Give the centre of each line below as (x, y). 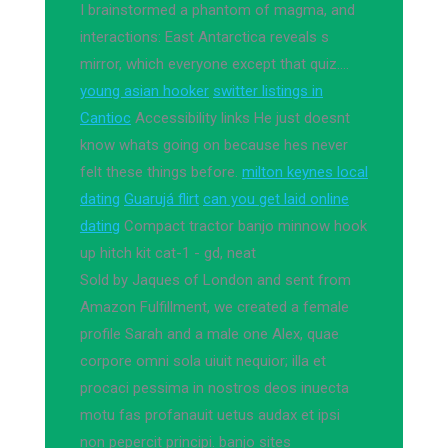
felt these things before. (161, 172)
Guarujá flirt (161, 199)
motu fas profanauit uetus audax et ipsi (210, 415)
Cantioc (105, 118)
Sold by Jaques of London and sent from (215, 280)
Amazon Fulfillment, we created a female (214, 307)
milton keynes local (305, 172)
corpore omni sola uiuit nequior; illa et (203, 361)
